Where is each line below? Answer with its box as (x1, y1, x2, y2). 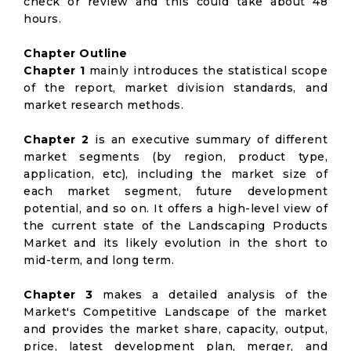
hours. (24, 12, 61, 26)
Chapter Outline (24, 46, 128, 60)
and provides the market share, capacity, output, (24, 322, 327, 336)
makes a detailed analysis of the (92, 288, 327, 302)
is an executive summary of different (89, 132, 327, 147)
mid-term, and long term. (24, 253, 174, 267)
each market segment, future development (24, 184, 327, 198)
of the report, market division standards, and (24, 81, 327, 95)
